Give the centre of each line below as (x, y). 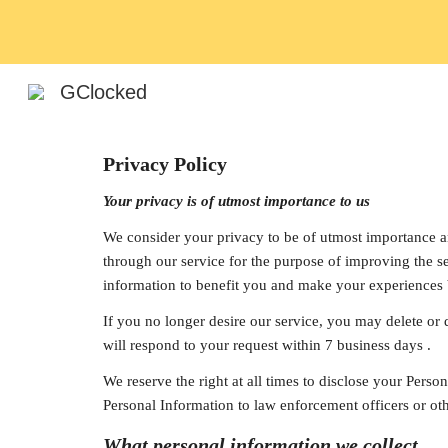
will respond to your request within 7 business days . (266, 345)
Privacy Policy (164, 164)
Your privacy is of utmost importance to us (236, 201)
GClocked (103, 92)
